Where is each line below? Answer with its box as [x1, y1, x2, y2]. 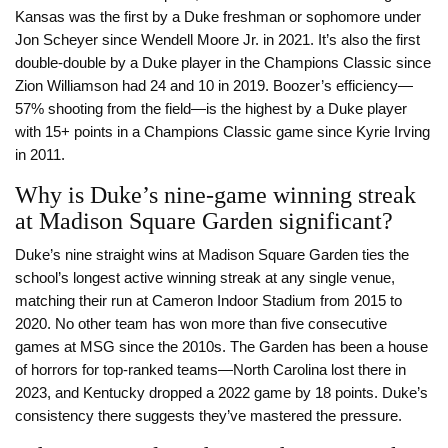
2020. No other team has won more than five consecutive [15, 316, 387, 333]
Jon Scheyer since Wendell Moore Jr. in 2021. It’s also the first [15, 32, 420, 49]
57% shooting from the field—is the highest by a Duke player [15, 101, 407, 118]
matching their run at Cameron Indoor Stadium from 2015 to [15, 293, 402, 310]
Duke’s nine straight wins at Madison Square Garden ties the [15, 247, 409, 264]
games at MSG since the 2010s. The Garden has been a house [15, 339, 428, 356]
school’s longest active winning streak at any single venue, [15, 270, 395, 287]
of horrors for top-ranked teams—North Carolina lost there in [15, 362, 406, 379]
